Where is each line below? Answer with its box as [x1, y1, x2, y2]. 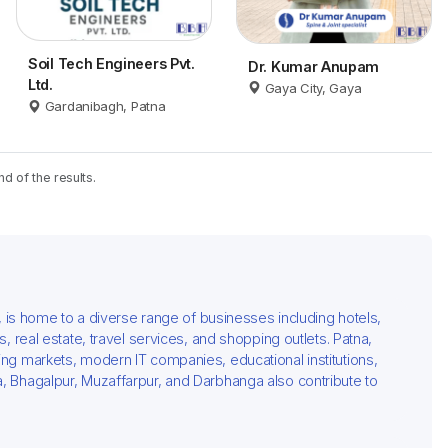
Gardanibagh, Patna [44, 98, 166, 115]
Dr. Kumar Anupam [248, 57, 380, 75]
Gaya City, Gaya [264, 79, 362, 96]
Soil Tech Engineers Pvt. [28, 55, 195, 73]
